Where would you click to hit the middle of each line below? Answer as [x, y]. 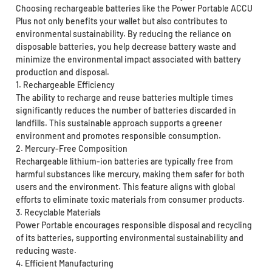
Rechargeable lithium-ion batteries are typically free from [124, 161]
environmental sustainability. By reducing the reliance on [123, 34]
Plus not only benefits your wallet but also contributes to [121, 21]
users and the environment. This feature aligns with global [125, 187]
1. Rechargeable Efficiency [65, 85]
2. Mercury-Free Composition [71, 149]
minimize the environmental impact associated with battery [128, 59]
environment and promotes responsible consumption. [118, 136]
